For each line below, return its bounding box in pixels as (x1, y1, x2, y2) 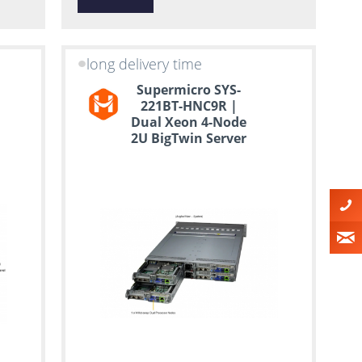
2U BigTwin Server (131, 128, 247, 147)
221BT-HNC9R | (140, 96, 238, 115)
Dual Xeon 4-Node (131, 112, 247, 131)
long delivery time (86, 54, 202, 74)
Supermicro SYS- (137, 80, 242, 99)
